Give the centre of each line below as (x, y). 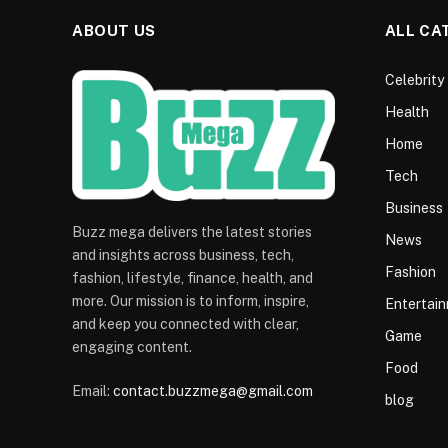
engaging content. (132, 347)
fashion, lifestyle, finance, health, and (192, 278)
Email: (92, 391)
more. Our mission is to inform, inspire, (190, 301)
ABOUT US (114, 30)
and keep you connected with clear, (185, 324)
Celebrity (414, 79)
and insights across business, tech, (183, 255)
